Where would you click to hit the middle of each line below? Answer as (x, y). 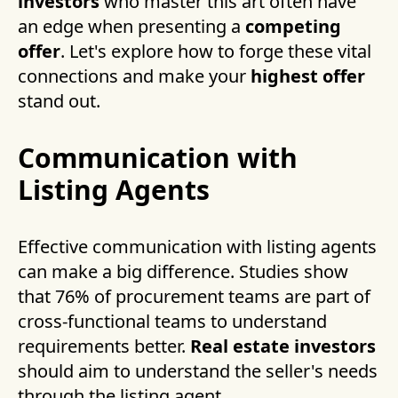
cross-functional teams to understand (172, 322)
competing (293, 27)
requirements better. (104, 346)
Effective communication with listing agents (197, 247)
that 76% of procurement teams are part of (194, 297)
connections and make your (134, 76)
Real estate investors (283, 346)
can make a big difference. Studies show (183, 272)
